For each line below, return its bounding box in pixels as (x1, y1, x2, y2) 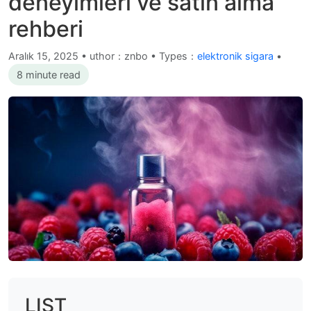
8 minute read (17, 69, 81, 81)
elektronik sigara (197, 50, 274, 62)
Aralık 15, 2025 (8, 50, 81, 62)
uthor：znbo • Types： (90, 50, 197, 62)
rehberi (8, 15, 83, 42)
